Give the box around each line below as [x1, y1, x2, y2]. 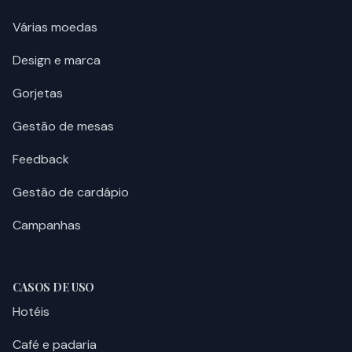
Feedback [13, 151, 69, 167]
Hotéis [13, 303, 49, 320]
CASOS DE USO [13, 280, 95, 295]
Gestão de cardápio [13, 184, 129, 200]
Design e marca [13, 52, 101, 68]
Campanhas [13, 217, 81, 233]
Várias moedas [13, 19, 97, 35]
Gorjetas [13, 85, 63, 101]
